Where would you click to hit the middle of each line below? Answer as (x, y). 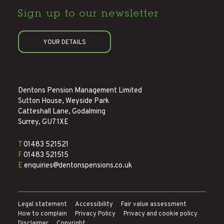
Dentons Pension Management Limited (80, 90)
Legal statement (42, 204)
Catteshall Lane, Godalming (62, 111)
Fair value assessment (154, 204)
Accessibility (94, 204)
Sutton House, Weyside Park (63, 101)
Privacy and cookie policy (160, 214)
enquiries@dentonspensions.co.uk (77, 165)
